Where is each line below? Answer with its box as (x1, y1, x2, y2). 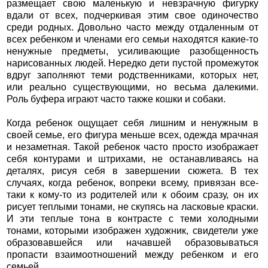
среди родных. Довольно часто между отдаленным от (6, 22, 259, 32)
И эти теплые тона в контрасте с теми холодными (6, 213, 259, 224)
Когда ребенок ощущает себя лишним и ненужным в (6, 117, 259, 128)
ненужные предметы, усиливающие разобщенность (6, 45, 259, 56)
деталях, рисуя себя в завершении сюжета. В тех (6, 165, 259, 176)
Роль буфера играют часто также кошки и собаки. (6, 93, 226, 104)
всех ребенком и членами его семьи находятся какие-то (6, 33, 259, 44)
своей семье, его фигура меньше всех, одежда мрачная (6, 129, 259, 140)
